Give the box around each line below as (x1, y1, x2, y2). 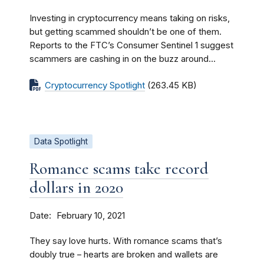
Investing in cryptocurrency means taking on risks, (29, 12, 230, 24)
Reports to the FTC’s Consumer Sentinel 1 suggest (29, 39, 233, 51)
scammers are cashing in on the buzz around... (29, 53, 216, 64)
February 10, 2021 (57, 210, 125, 221)
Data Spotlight (34, 136, 88, 146)
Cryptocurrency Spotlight (45, 80, 145, 91)
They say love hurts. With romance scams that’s (29, 235, 222, 246)
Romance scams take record (29, 158, 209, 179)
